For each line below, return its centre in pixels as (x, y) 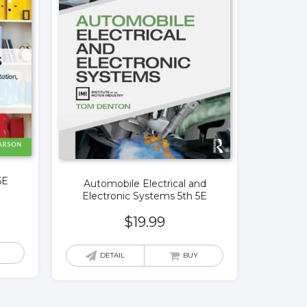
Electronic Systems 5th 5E (145, 196)
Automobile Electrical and (145, 184)
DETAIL (112, 256)
